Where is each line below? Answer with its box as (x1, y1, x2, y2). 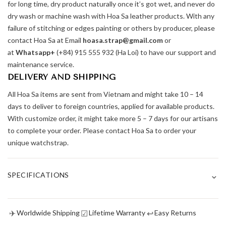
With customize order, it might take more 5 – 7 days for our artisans (8, 114, 218, 123)
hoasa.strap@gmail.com (83, 35, 163, 44)
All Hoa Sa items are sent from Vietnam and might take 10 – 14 (8, 89, 203, 98)
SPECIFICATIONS (8, 170, 69, 179)
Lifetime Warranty (89, 208, 145, 217)
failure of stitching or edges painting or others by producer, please (8, 23, 215, 32)
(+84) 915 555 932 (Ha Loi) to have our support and (55, 47, 216, 56)
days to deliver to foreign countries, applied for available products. (8, 101, 214, 110)
